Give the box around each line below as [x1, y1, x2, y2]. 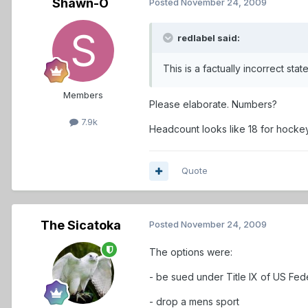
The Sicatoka [40, 218, 121, 233]
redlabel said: [175, 32, 240, 44]
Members [63, 89, 103, 101]
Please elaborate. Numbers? [149, 98, 277, 111]
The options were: [149, 246, 232, 258]
